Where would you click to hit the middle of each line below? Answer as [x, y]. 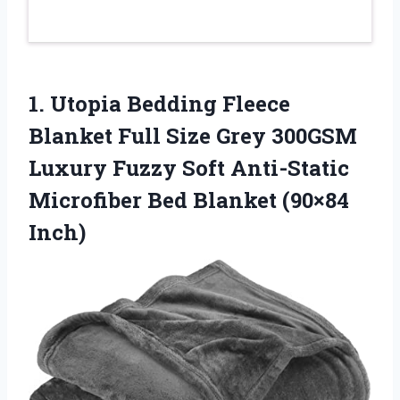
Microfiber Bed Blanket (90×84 [189, 200]
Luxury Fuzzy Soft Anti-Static [189, 168]
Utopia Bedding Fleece [170, 104]
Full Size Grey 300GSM [235, 136]
